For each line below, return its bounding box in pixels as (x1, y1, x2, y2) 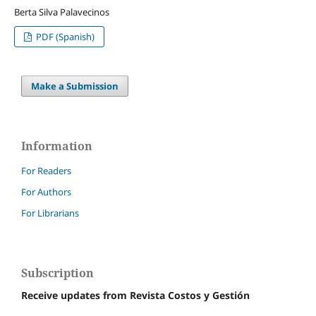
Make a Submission (31, 79, 119, 92)
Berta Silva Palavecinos (13, 5, 109, 18)
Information (21, 138, 92, 154)
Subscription (21, 265, 94, 281)
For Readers (21, 164, 71, 177)
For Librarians (21, 206, 79, 219)
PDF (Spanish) (34, 30, 95, 43)
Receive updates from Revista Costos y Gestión (21, 288, 250, 302)
